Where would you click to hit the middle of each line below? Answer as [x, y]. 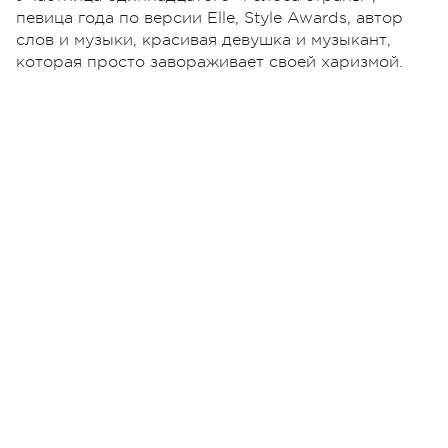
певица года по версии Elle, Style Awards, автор [209, 17]
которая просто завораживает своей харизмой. [209, 61]
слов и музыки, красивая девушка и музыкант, [203, 39]
